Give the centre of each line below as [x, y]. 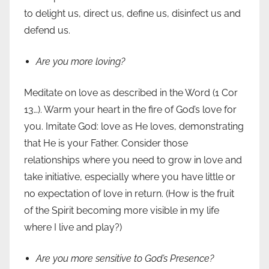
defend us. [47, 31]
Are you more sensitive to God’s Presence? [125, 259]
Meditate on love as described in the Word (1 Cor [131, 93]
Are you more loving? [80, 62]
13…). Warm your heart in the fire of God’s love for [130, 110]
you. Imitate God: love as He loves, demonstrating [134, 127]
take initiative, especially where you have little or [130, 177]
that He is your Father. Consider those [106, 144]
